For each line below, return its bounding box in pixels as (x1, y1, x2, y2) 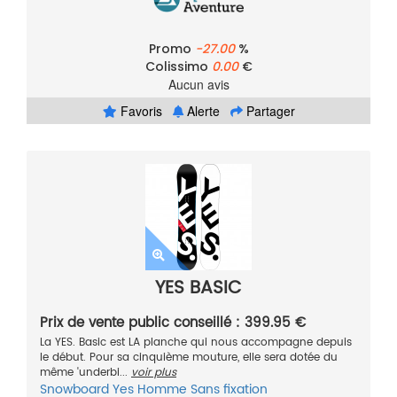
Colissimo (144, 58, 212, 76)
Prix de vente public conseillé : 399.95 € (40, 312, 306, 335)
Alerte (183, 102, 220, 121)
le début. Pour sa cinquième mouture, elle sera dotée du (40, 349, 338, 367)
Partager (242, 102, 295, 121)
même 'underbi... (40, 364, 131, 382)
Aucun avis (167, 75, 230, 94)
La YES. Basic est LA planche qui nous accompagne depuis (40, 334, 352, 352)
